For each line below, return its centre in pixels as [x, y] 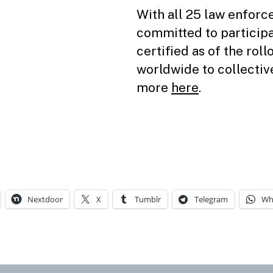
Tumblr [148, 199]
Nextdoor [45, 199]
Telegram [211, 199]
